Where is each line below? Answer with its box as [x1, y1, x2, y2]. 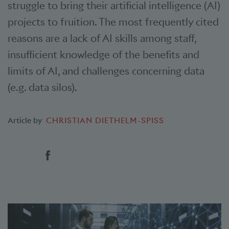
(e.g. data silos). [8, 81, 77, 94]
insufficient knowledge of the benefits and [8, 48, 199, 61]
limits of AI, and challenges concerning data [8, 64, 204, 78]
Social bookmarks [7, 145, 123, 164]
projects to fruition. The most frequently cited [8, 15, 219, 29]
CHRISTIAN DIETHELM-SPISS [46, 116, 164, 125]
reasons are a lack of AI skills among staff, [8, 32, 196, 45]
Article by [8, 116, 42, 125]
